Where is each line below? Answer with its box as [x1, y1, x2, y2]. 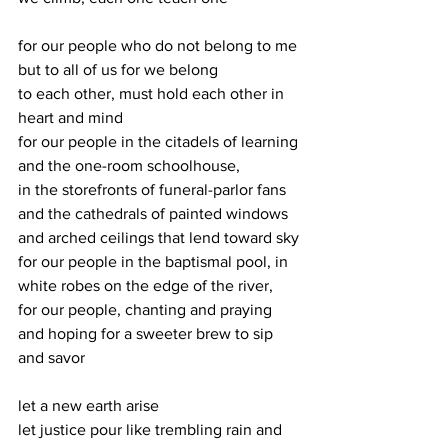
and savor [18, 349, 85, 366]
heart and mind [18, 109, 123, 126]
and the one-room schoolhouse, [18, 157, 240, 174]
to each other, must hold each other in [18, 85, 288, 102]
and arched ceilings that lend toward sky [18, 229, 299, 246]
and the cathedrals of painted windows [18, 205, 288, 222]
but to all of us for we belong [18, 61, 218, 78]
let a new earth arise [18, 397, 159, 414]
